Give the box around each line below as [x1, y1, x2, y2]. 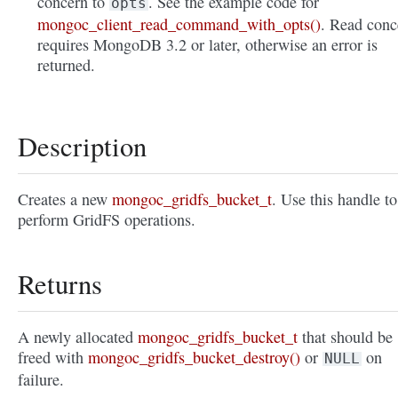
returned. [37, 54, 96, 76]
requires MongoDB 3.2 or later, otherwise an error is [37, 34, 378, 56]
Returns [18, 266, 102, 303]
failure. [18, 369, 64, 391]
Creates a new [18, 188, 112, 211]
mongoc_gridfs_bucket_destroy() [88, 346, 300, 369]
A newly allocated [18, 326, 138, 348]
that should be [298, 326, 393, 348]
